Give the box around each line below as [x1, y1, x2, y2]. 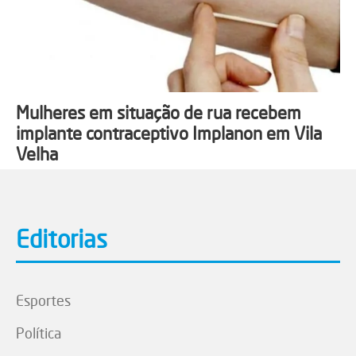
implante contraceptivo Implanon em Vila [16, 122, 322, 145]
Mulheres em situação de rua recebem [16, 102, 301, 124]
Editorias [16, 225, 107, 254]
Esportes [16, 292, 71, 310]
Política [16, 324, 61, 342]
